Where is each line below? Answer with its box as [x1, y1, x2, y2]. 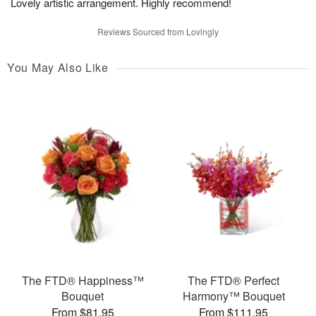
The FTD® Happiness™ [21, 272, 144, 288]
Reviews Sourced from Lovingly [97, 25, 219, 38]
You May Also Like [7, 59, 109, 76]
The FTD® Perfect [188, 272, 279, 288]
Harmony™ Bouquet [182, 287, 285, 304]
